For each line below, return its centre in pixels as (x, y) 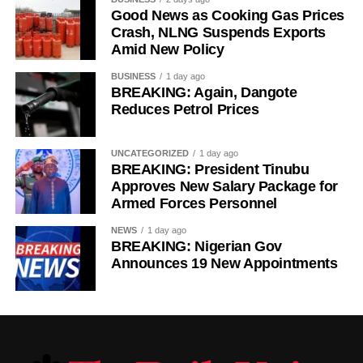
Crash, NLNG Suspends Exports (218, 33)
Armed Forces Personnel (194, 204)
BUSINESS (133, 77)
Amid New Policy (167, 50)
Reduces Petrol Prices (185, 110)
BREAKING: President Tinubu (210, 170)
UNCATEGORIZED (149, 154)
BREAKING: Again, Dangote (204, 93)
